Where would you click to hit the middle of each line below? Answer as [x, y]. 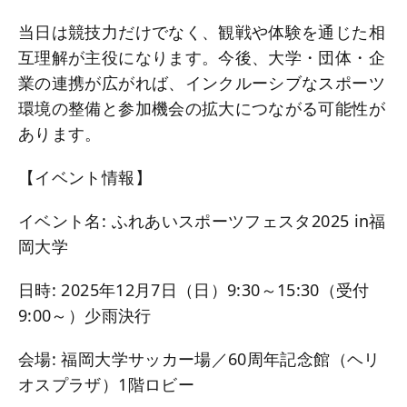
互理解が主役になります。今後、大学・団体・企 [202, 57]
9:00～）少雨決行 [85, 315]
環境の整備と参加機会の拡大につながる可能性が [202, 108]
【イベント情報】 [85, 177]
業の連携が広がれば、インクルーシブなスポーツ [202, 83]
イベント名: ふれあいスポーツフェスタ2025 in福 [202, 221]
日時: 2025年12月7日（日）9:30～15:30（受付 [194, 290]
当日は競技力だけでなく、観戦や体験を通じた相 [202, 32]
